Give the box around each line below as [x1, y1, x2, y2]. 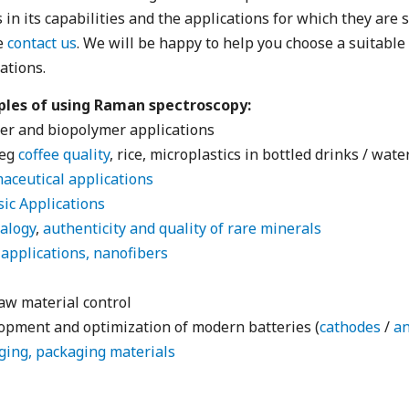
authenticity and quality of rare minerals [43, 218, 321, 239]
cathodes [320, 317, 381, 338]
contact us [7, 33, 77, 53]
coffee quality [18, 144, 110, 165]
